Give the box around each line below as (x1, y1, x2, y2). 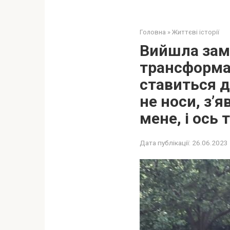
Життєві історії (172, 28, 219, 36)
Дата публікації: (140, 139, 190, 147)
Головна (140, 28, 166, 36)
